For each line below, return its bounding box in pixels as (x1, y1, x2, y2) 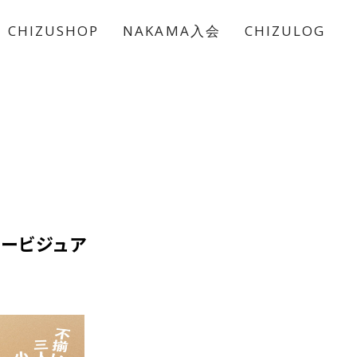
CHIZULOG (244, 22, 325, 40)
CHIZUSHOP (7, 22, 100, 40)
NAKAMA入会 (123, 22, 221, 40)
